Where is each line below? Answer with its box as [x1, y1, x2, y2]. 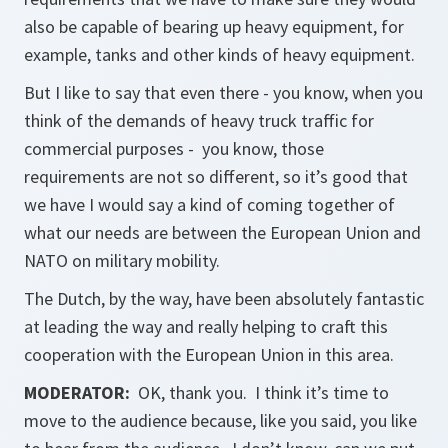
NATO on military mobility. [24, 249, 224, 272]
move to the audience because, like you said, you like [24, 409, 417, 432]
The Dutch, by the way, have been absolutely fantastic [24, 287, 424, 310]
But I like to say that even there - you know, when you [24, 81, 423, 104]
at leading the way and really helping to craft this [24, 315, 388, 338]
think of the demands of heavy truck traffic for [24, 109, 374, 132]
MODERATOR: [24, 381, 138, 404]
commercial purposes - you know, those [24, 137, 324, 160]
